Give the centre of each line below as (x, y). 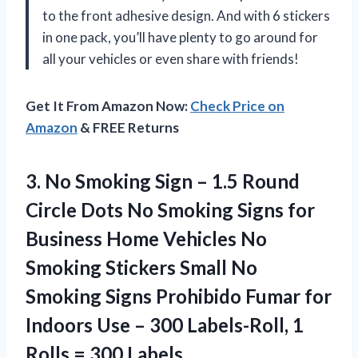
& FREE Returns (128, 128)
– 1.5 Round (246, 181)
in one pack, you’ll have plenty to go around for (180, 38)
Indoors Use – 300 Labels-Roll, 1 (165, 325)
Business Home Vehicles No (146, 239)
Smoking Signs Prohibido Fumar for (179, 296)
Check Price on (237, 106)
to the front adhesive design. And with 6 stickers (186, 16)
